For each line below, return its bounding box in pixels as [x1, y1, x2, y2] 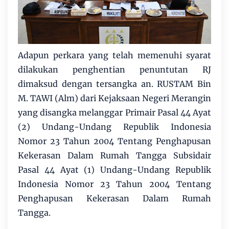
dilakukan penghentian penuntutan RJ [18, 64, 211, 75]
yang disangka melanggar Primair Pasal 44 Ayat [18, 107, 211, 118]
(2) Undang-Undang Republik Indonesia [18, 122, 211, 132]
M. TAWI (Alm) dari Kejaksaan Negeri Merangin [18, 93, 211, 104]
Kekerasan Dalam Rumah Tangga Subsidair [18, 150, 211, 161]
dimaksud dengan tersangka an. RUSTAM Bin [18, 79, 211, 89]
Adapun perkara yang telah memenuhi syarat [18, 50, 211, 61]
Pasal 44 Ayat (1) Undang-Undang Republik [18, 165, 211, 175]
